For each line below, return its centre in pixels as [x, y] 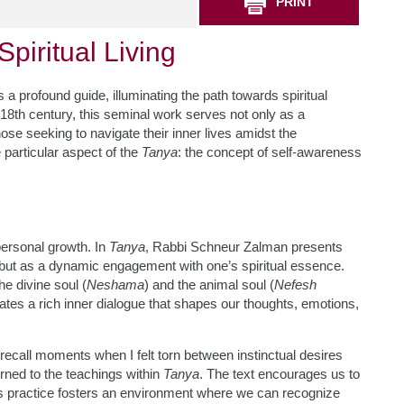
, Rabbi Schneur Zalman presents [244, 247]
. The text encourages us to [280, 374]
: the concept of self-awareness [270, 152]
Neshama [115, 285]
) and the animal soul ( [209, 285]
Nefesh [295, 285]
